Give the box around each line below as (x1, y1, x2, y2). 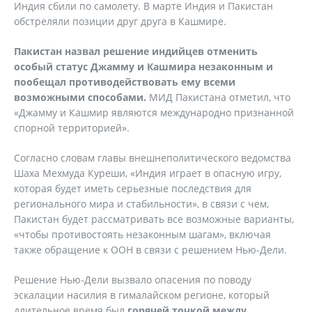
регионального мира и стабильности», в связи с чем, (14, 197, 269, 210)
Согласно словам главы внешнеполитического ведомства (14, 151, 291, 164)
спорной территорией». (14, 121, 130, 134)
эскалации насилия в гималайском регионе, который (14, 288, 270, 302)
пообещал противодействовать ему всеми (14, 75, 235, 88)
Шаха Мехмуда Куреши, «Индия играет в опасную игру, (14, 166, 281, 180)
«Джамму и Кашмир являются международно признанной (14, 106, 294, 119)
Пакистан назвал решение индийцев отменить (14, 45, 258, 58)
